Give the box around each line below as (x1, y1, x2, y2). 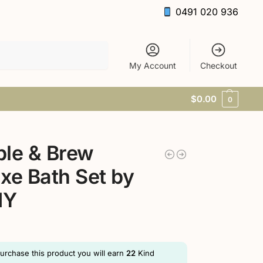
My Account (129, 60, 177, 70)
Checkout (200, 60, 237, 70)
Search (80, 41, 104, 50)
